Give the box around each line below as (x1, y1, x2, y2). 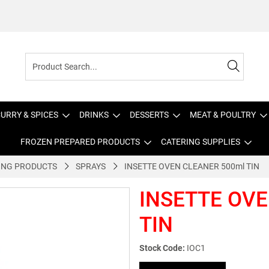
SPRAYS (76, 162, 106, 171)
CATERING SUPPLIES (160, 137, 240, 147)
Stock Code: (139, 243, 185, 253)
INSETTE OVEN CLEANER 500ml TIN (124, 162, 259, 171)
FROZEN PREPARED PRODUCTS (20, 137, 140, 147)
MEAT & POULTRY (190, 110, 256, 119)
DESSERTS (130, 110, 169, 119)
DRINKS (79, 110, 109, 119)
